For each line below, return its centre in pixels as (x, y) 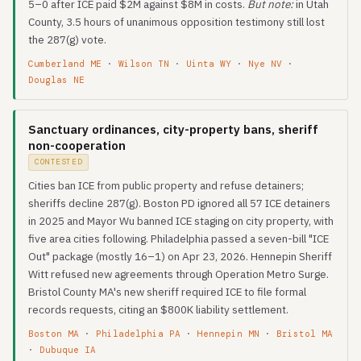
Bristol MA (305, 334)
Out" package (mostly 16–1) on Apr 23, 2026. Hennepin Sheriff (180, 256)
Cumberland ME (65, 64)
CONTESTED (59, 162)
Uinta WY (209, 64)
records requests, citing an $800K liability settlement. (158, 309)
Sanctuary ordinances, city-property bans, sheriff (173, 129)
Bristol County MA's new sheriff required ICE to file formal (167, 292)
